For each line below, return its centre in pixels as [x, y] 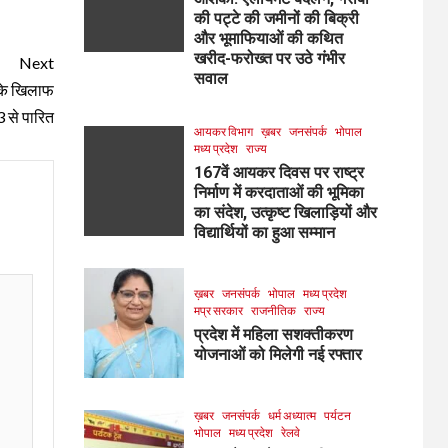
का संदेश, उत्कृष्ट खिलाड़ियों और [285, 212]
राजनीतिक [273, 310]
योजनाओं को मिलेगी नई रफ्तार [277, 354]
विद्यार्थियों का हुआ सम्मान [264, 232]
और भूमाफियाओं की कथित [268, 38]
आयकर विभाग [223, 131]
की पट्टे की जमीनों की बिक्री [276, 18]
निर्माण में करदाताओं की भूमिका [278, 192]
